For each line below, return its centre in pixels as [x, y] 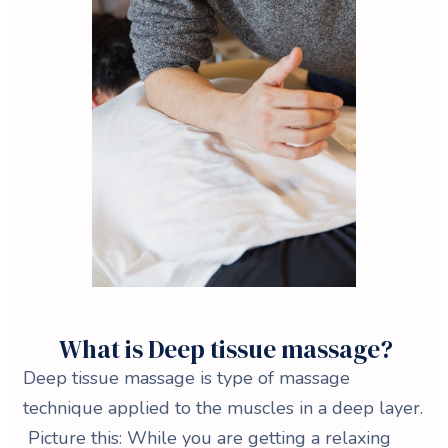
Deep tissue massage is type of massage [186, 377]
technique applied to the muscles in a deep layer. [223, 407]
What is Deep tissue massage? [225, 348]
